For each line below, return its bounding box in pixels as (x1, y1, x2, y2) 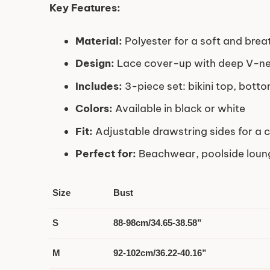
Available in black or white (112, 102, 245, 116)
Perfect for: (75, 147, 136, 161)
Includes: (75, 79, 122, 93)
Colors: (75, 102, 113, 116)
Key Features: (49, 1, 121, 15)
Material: (75, 34, 122, 48)
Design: (75, 57, 115, 71)
